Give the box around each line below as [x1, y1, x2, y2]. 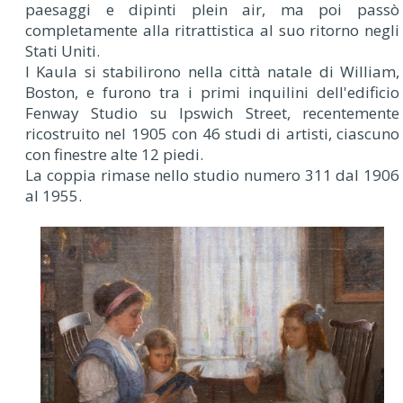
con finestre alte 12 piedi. [25, 144, 203, 166]
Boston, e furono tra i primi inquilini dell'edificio [25, 82, 399, 103]
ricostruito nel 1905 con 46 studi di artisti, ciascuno [25, 123, 399, 145]
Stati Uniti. [25, 40, 100, 62]
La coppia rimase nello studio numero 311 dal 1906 [25, 165, 399, 186]
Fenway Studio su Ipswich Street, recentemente [25, 103, 399, 124]
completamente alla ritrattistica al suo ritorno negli [25, 20, 399, 41]
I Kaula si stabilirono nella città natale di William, [25, 61, 399, 83]
